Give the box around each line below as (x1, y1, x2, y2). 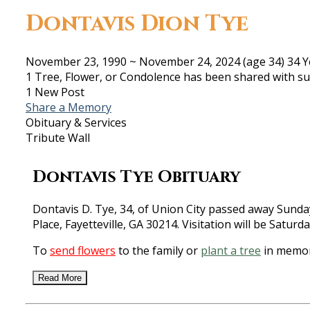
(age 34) (240, 53, 284, 69)
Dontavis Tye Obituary (33, 165, 241, 188)
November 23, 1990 (26, 53, 127, 69)
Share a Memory (26, 99, 111, 115)
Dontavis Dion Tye (26, 9, 248, 39)
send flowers (50, 243, 116, 259)
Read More (38, 273, 82, 284)
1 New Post (26, 84, 84, 100)
